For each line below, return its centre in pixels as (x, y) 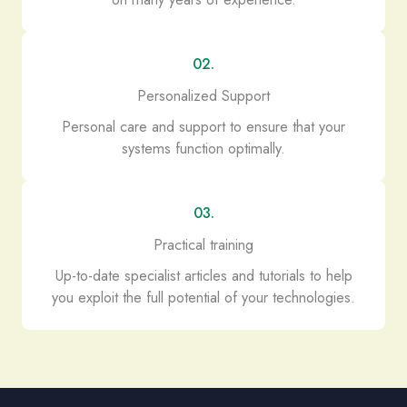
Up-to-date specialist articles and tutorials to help (203, 275)
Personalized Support (203, 95)
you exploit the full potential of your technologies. (203, 297)
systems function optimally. (203, 148)
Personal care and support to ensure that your (203, 126)
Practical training (203, 244)
